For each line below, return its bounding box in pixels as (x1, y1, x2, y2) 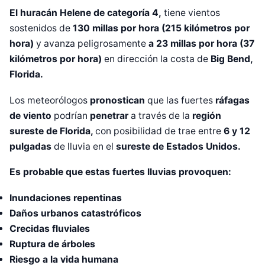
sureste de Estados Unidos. (114, 140, 241, 152)
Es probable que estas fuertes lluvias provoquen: (9, 166, 231, 178)
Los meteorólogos (9, 94, 88, 106)
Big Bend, (211, 53, 253, 65)
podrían (54, 109, 88, 121)
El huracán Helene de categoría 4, (9, 7, 161, 19)
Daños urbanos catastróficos (9, 207, 141, 219)
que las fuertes (147, 94, 213, 106)
